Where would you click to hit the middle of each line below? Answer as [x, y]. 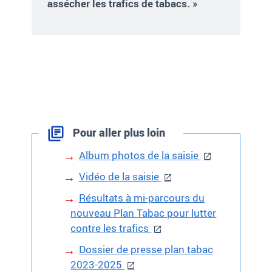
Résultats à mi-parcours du [141, 198]
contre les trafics [111, 228]
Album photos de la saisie [140, 155]
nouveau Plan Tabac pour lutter [144, 213]
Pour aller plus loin [118, 133]
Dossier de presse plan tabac [146, 250]
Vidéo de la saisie [120, 177]
